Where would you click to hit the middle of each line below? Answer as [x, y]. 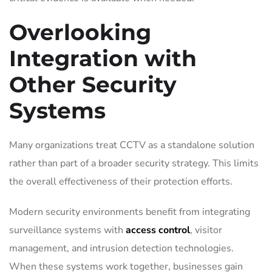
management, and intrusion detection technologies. [121, 248]
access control [158, 230]
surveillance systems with [67, 230]
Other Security [93, 84]
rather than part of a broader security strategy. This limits [134, 163]
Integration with [103, 58]
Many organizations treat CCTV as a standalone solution [132, 145]
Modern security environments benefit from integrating [130, 212]
